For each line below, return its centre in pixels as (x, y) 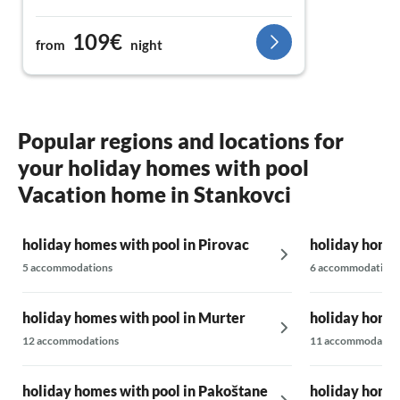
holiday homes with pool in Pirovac (136, 244)
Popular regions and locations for (181, 140)
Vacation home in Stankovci (154, 194)
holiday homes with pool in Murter (134, 317)
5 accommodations (67, 267)
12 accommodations (71, 340)
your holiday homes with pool (163, 167)
